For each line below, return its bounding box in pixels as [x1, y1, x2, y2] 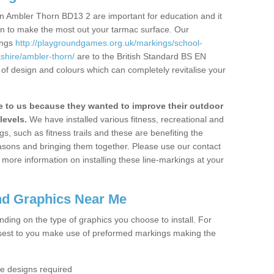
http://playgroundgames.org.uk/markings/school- [15, 38, 202, 48]
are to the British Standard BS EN [75, 51, 206, 61]
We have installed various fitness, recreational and [27, 114, 224, 124]
